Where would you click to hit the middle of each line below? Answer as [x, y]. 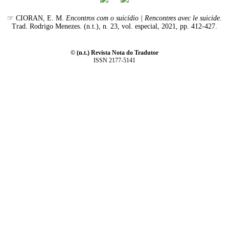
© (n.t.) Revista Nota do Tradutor [114, 53]
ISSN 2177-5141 [114, 60]
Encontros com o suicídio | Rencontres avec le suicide [143, 18]
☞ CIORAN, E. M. [36, 18]
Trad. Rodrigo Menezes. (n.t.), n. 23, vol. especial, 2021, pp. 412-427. [114, 26]
